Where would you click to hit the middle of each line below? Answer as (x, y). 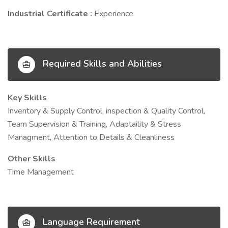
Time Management (41, 172)
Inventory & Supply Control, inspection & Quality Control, (106, 111)
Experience (114, 14)
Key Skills (27, 98)
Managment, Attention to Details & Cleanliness (91, 137)
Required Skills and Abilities (101, 64)
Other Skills (32, 159)
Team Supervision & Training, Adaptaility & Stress (94, 124)
